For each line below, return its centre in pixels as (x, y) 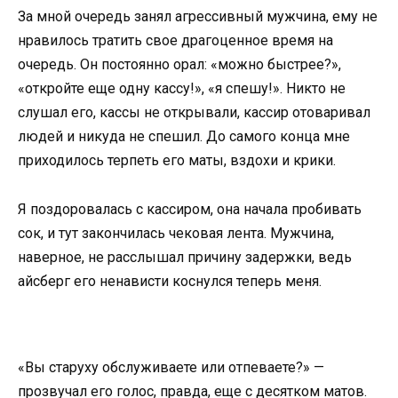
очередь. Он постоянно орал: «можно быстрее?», (179, 65)
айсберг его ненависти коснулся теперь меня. (170, 281)
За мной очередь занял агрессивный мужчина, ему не (198, 17)
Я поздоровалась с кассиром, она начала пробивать (190, 209)
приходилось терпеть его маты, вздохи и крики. (177, 161)
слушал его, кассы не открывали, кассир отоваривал (194, 113)
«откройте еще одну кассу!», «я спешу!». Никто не (182, 89)
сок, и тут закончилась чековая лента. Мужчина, (176, 233)
